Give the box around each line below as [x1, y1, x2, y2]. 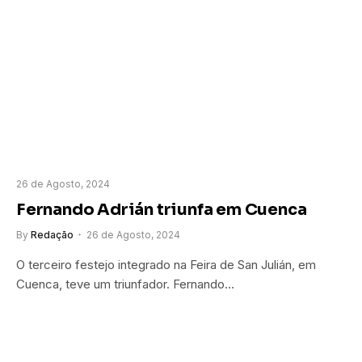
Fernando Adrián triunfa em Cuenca [16, 199, 307, 220]
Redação [31, 228, 74, 241]
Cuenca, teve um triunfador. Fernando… [16, 276, 234, 292]
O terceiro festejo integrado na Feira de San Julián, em [16, 256, 316, 272]
